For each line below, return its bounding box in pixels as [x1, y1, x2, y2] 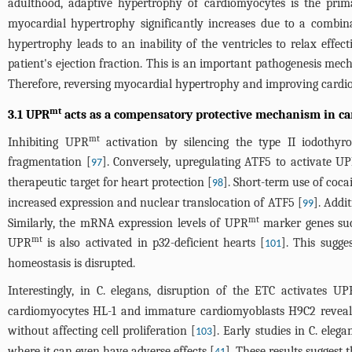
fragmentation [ [8, 155, 91, 169]
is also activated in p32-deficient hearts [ [42, 236, 266, 250]
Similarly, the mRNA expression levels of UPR [8, 216, 248, 230]
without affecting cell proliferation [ [8, 324, 196, 338]
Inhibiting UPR [8, 135, 89, 149]
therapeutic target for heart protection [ [8, 175, 213, 189]
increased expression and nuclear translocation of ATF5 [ [8, 196, 302, 210]
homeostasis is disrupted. [8, 256, 135, 270]
